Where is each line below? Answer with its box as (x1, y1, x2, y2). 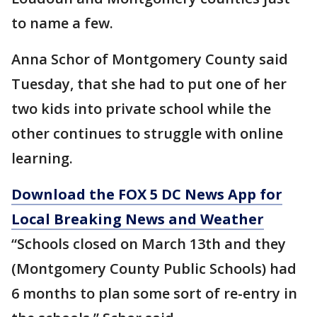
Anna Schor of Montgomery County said (11, 50, 288, 69)
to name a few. (11, 13, 117, 33)
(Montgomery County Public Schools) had (11, 259, 296, 278)
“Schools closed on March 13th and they (11, 234, 286, 253)
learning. (11, 149, 73, 168)
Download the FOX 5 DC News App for (11, 185, 282, 204)
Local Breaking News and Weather (11, 209, 264, 229)
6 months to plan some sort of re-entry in (11, 284, 297, 303)
